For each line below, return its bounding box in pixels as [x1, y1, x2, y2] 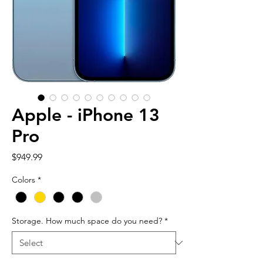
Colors [12, 174, 35, 185]
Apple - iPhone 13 [12, 104, 160, 126]
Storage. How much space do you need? [12, 215, 162, 227]
